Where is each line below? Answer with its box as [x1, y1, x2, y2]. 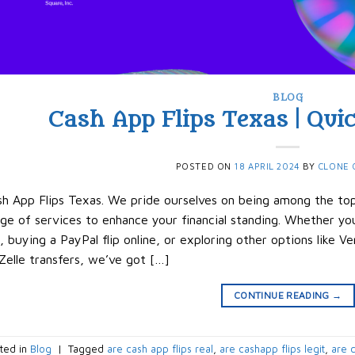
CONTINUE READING [234, 288, 333, 301]
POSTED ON [175, 160, 235, 171]
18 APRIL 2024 [234, 160, 300, 171]
